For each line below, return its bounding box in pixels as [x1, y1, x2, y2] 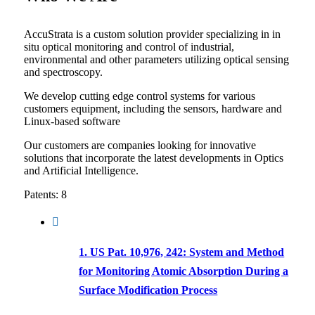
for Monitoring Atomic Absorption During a [79, 265, 289, 277]
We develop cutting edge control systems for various [23, 90, 255, 102]
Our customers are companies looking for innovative [23, 139, 256, 151]
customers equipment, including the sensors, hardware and [23, 103, 282, 115]
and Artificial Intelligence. [23, 165, 139, 176]
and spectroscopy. [23, 66, 103, 78]
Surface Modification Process [79, 284, 218, 296]
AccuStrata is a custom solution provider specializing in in [23, 28, 281, 40]
